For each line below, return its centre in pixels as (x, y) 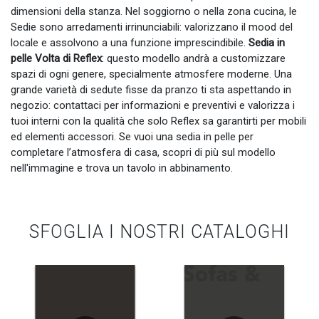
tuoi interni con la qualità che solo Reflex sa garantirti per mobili (158, 121)
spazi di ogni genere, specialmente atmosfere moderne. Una (151, 74)
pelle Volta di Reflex (56, 59)
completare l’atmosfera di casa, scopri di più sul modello (143, 153)
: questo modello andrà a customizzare (194, 59)
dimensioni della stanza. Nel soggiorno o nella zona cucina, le (154, 12)
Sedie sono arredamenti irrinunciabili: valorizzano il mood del (152, 27)
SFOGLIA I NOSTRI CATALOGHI (159, 232)
